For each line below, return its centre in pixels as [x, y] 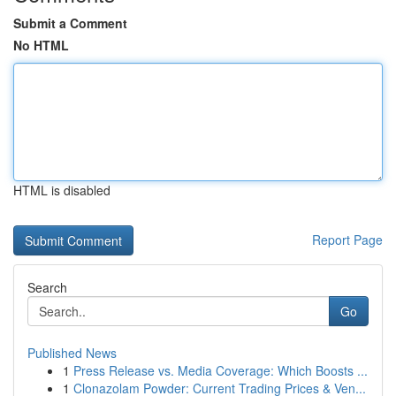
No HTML [41, 45]
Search [47, 287]
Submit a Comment [70, 23]
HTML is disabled [62, 190]
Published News [72, 353]
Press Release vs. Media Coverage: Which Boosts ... [221, 370]
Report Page [347, 240]
